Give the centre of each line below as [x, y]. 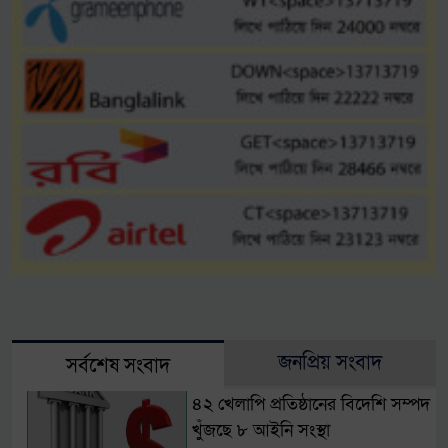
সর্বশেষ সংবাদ [118, 365]
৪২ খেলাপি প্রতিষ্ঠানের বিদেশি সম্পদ [310, 404]
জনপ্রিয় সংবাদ [330, 362]
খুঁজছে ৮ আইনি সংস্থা [260, 430]
